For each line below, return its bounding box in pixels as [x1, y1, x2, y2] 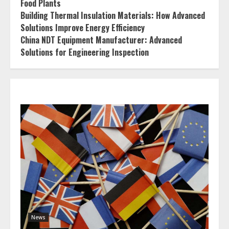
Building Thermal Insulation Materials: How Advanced [20, 9, 205, 21]
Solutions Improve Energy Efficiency [20, 21, 145, 34]
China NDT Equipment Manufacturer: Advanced [20, 34, 182, 46]
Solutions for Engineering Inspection [20, 46, 149, 58]
